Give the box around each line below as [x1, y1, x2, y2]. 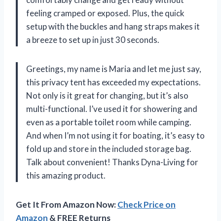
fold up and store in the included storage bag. [26, 144, 191, 154]
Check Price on [117, 199, 176, 210]
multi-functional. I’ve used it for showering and [26, 104, 197, 114]
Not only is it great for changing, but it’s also [26, 90, 188, 101]
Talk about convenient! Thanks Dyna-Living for [26, 157, 198, 168]
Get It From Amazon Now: [16, 199, 117, 210]
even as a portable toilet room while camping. [26, 117, 191, 128]
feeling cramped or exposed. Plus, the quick [26, 8, 184, 19]
